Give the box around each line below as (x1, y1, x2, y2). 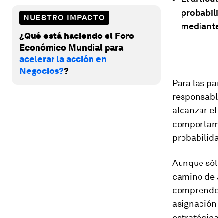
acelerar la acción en (19, 54, 107, 64)
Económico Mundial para (19, 42, 123, 53)
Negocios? (19, 65, 64, 76)
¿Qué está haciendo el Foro (19, 30, 134, 41)
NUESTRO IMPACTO (23, 13, 105, 22)
